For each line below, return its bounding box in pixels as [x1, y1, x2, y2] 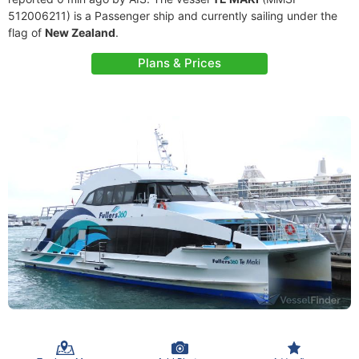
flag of [8, 26, 45, 39]
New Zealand [45, 26, 115, 39]
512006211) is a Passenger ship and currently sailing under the [8, 9, 337, 22]
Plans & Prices [138, 55, 221, 71]
